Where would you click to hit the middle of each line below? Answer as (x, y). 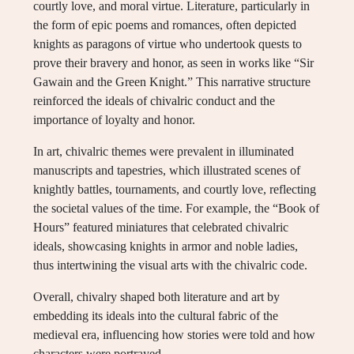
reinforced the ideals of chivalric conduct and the (154, 101)
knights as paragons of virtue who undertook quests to (168, 44)
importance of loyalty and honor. (114, 120)
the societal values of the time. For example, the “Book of (176, 209)
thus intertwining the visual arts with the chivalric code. (170, 265)
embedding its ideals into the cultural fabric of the (156, 316)
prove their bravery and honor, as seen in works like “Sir (173, 63)
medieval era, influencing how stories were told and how (174, 335)
